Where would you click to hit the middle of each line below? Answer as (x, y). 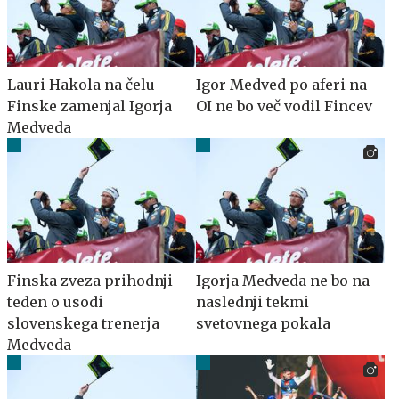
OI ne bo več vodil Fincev (284, 106)
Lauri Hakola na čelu (81, 85)
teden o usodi (55, 301)
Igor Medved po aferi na (281, 85)
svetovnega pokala (263, 323)
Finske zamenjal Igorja (90, 106)
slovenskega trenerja (83, 323)
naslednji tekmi (252, 301)
